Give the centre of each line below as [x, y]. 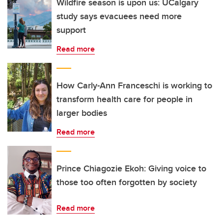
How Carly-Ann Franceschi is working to [134, 85]
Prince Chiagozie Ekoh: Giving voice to [131, 168]
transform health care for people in [124, 99]
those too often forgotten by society [127, 182]
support [71, 30]
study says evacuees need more [119, 16]
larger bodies [82, 113]
